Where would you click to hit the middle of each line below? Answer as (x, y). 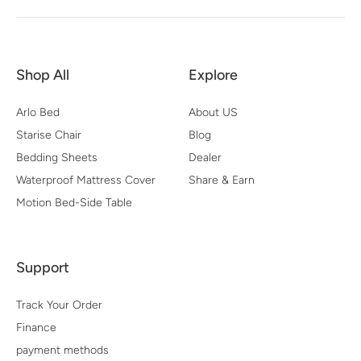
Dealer (205, 158)
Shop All (43, 75)
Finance (36, 328)
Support (43, 268)
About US (213, 112)
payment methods (62, 350)
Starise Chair (49, 135)
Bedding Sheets (57, 158)
